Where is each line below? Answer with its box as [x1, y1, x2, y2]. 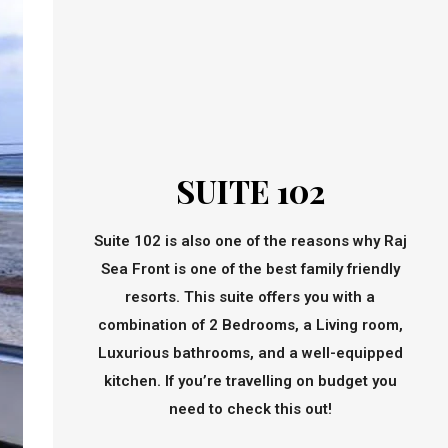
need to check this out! [168, 399, 332, 418]
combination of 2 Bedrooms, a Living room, [97, 315, 403, 334]
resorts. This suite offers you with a [125, 287, 376, 306]
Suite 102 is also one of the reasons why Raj [93, 231, 407, 250]
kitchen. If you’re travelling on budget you [103, 371, 397, 390]
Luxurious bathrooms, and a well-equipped [97, 343, 403, 362]
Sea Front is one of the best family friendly [100, 259, 400, 278]
